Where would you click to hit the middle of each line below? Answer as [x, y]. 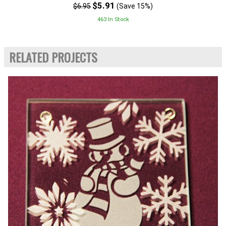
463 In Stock [113, 19]
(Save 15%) [135, 6]
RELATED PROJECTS [53, 57]
